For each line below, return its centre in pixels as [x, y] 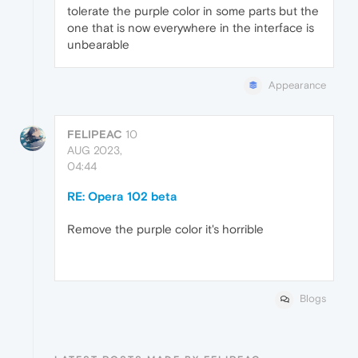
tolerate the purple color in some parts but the [193, 11]
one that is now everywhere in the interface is [191, 28]
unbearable [98, 45]
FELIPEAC [95, 135]
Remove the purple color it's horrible [165, 229]
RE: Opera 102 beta [122, 197]
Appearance [297, 86]
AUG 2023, [95, 151]
